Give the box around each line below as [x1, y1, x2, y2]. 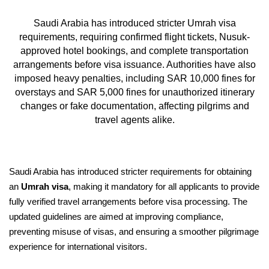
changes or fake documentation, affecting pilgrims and [20, 101, 249, 111]
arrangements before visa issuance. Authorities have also [13, 59, 256, 70]
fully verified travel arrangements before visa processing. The [9, 196, 247, 207]
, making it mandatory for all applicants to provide [68, 181, 259, 192]
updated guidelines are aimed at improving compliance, [9, 211, 223, 222]
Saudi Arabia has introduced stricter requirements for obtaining [9, 166, 252, 177]
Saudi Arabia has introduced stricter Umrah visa [33, 18, 236, 28]
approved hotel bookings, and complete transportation [20, 46, 249, 56]
